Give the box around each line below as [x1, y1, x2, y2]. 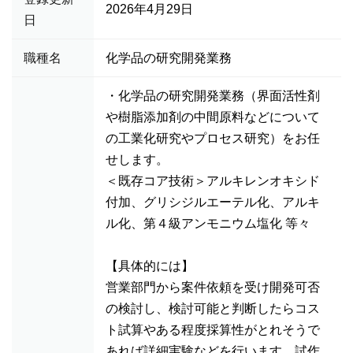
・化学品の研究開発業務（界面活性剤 [106, 89, 320, 102]
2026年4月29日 [106, 2, 193, 16]
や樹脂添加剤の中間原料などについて [106, 110, 320, 124]
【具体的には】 [106, 259, 194, 273]
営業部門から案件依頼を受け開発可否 [106, 281, 320, 294]
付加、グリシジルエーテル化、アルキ [106, 195, 320, 209]
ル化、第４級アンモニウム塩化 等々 [106, 217, 310, 230]
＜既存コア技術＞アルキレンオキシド [106, 174, 320, 188]
